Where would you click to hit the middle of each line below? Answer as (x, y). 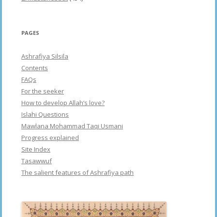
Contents (35, 68)
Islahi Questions (45, 115)
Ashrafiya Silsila (45, 56)
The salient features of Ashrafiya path (77, 173)
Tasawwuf (37, 161)
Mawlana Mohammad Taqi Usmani (72, 126)
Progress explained (50, 138)
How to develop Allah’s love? (63, 103)
